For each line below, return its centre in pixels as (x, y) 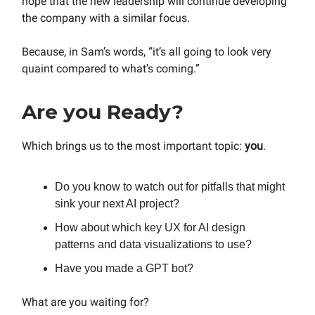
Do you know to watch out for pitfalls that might (170, 186)
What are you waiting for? (85, 302)
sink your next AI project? (117, 203)
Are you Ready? (103, 111)
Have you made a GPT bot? (124, 268)
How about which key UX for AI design (150, 227)
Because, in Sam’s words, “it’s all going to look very (147, 51)
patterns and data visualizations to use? (153, 244)
